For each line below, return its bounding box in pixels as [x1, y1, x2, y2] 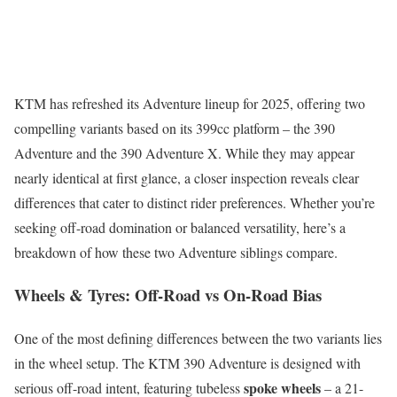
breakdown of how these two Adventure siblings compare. [14, 242, 338, 261]
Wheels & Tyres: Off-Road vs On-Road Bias [14, 283, 322, 307]
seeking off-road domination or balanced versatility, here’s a [14, 217, 346, 237]
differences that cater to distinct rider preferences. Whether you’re [14, 192, 375, 212]
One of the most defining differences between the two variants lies [14, 329, 382, 348]
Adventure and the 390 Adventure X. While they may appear [14, 143, 354, 162]
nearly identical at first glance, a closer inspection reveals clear [14, 167, 359, 187]
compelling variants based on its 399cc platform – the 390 [14, 118, 335, 137]
